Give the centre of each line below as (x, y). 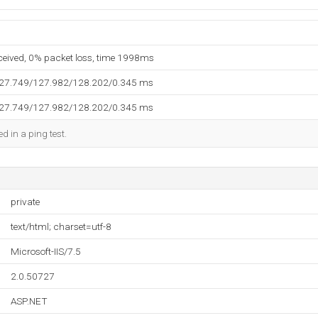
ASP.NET (29, 301)
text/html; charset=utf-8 (61, 226)
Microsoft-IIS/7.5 (46, 251)
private (25, 202)
